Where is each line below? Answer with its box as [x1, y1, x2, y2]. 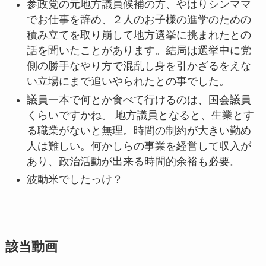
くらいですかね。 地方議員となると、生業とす [26, 109, 254, 121]
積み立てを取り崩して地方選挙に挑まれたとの [26, 29, 251, 42]
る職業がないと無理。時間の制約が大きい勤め [26, 124, 251, 137]
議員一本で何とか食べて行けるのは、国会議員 [26, 93, 251, 106]
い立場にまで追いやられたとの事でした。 [26, 75, 230, 88]
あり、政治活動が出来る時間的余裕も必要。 [26, 155, 240, 167]
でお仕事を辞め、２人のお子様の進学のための [26, 14, 251, 26]
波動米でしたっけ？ [26, 173, 123, 186]
